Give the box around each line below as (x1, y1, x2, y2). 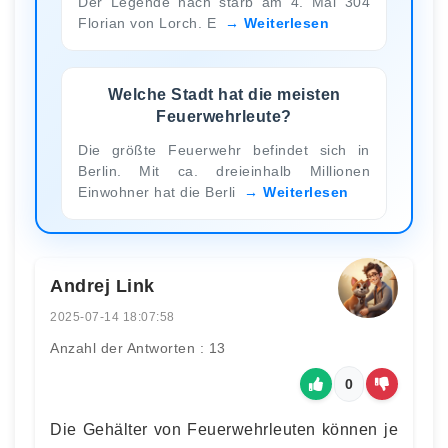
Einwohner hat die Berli (78, 183, 240, 200)
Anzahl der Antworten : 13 (50, 339, 226, 356)
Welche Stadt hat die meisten (107, 85, 341, 103)
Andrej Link (50, 275, 155, 296)
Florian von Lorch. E (78, 14, 221, 31)
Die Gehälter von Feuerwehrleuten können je (50, 420, 398, 438)
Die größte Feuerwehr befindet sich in (78, 141, 370, 158)
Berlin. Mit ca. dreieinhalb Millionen (78, 162, 370, 179)
